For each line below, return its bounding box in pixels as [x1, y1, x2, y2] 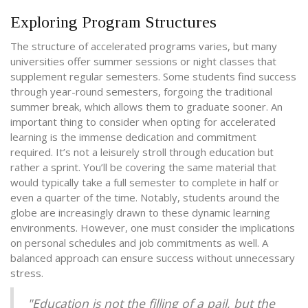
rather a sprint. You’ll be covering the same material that [10, 160, 276, 175]
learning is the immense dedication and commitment [10, 130, 256, 144]
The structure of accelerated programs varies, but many [10, 39, 277, 54]
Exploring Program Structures [10, 13, 217, 32]
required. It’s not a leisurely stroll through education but [10, 145, 274, 159]
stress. [10, 266, 43, 280]
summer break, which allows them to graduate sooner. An [10, 100, 283, 114]
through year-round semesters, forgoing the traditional [10, 85, 272, 99]
